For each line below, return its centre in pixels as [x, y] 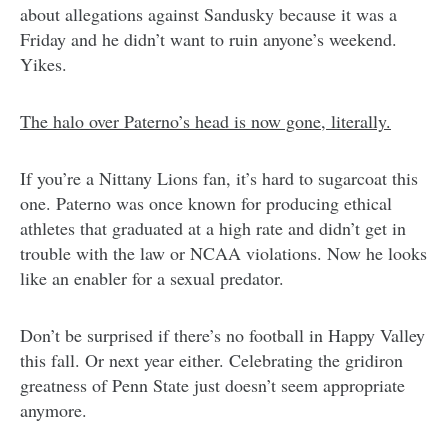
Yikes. [43, 63]
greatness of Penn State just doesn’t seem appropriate [212, 384]
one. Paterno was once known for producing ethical [206, 202]
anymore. [53, 409]
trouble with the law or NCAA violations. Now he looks [223, 252]
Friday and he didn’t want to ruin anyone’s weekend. [208, 38]
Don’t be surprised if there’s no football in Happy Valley [222, 334]
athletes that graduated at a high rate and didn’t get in [213, 227]
